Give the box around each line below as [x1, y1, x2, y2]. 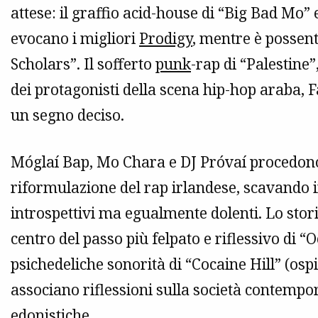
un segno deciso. [11, 105, 124, 126]
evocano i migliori [11, 28, 139, 49]
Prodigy [139, 28, 192, 49]
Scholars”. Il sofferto [11, 54, 155, 75]
